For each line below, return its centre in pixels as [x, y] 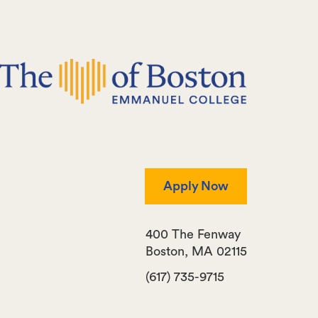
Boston [165, 252]
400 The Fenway [193, 235]
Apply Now [196, 186]
